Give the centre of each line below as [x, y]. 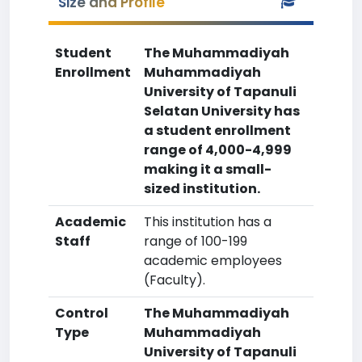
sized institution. [202, 189]
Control [82, 313]
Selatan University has [222, 111]
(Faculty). [175, 280]
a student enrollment [217, 130]
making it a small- [208, 169]
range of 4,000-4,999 [218, 150]
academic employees [213, 261]
